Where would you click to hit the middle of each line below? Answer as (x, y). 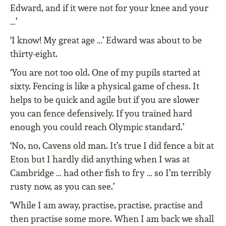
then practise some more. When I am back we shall (112, 219)
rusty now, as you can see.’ (62, 187)
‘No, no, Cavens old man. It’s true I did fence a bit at (112, 146)
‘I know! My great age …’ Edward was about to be (106, 40)
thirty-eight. (34, 54)
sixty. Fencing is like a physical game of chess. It (105, 86)
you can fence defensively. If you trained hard (101, 114)
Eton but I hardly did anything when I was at (100, 159)
